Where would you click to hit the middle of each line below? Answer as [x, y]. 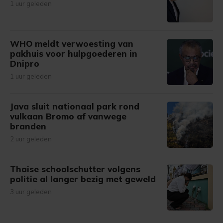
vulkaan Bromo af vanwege [68, 116]
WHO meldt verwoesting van [72, 44]
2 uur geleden [31, 139]
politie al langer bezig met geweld [83, 179]
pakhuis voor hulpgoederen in [74, 54]
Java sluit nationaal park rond [75, 106]
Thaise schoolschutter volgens [75, 169]
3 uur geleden [31, 192]
